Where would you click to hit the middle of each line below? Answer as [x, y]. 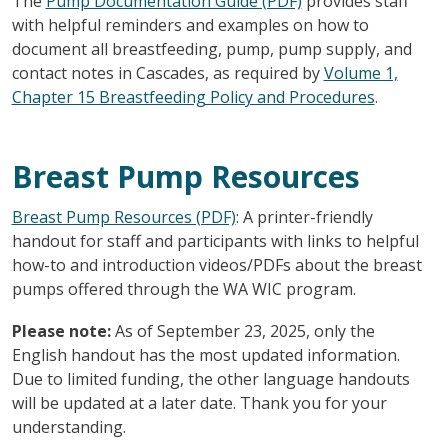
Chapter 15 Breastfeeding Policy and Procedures [193, 96]
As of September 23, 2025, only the [242, 330]
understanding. [68, 426]
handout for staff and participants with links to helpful [215, 240]
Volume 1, [360, 72]
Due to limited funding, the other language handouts [210, 378]
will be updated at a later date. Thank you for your [199, 402]
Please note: [61, 330]
